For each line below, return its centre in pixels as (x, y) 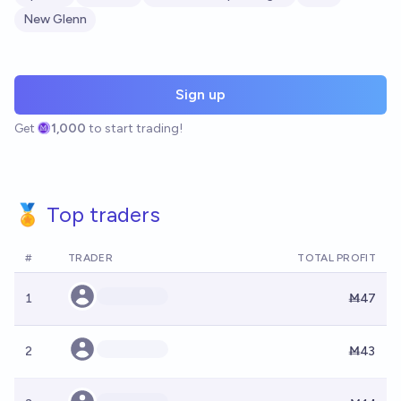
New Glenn (55, 19)
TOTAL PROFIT (337, 258)
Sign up (200, 94)
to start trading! (136, 128)
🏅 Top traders (87, 214)
